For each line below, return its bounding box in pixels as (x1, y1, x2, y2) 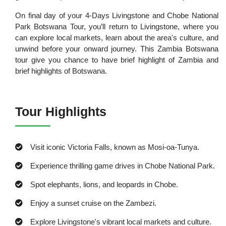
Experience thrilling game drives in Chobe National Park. (30, 161, 215, 171)
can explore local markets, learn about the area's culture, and (15, 33, 218, 42)
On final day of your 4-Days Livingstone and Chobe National (15, 11, 218, 20)
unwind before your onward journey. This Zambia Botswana (15, 44, 218, 53)
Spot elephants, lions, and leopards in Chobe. (30, 180, 179, 189)
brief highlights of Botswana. (15, 67, 107, 76)
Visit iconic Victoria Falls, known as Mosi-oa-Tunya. (30, 143, 200, 152)
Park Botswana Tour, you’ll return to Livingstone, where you (15, 22, 218, 31)
